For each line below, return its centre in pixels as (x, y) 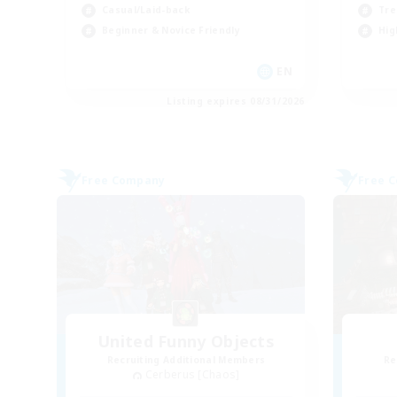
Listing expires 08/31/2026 (236, 101)
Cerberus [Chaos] (192, 375)
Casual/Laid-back (146, 10)
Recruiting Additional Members (186, 360)
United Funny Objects (186, 342)
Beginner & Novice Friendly (171, 31)
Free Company (124, 181)
